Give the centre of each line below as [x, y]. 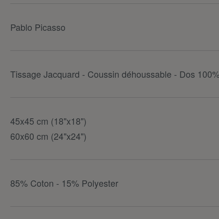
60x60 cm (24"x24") [49, 136]
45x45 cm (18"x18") [49, 121]
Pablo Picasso [38, 27]
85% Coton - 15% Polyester [65, 183]
